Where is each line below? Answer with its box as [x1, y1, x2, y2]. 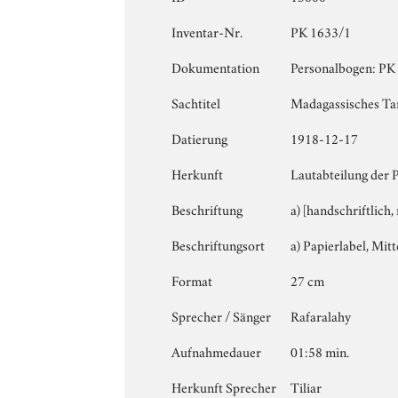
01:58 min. [291, 340, 350, 361]
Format [171, 269, 213, 290]
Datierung [171, 127, 228, 147]
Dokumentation [171, 56, 260, 76]
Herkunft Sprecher [171, 376, 277, 396]
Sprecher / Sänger [171, 305, 272, 325]
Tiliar [291, 376, 322, 396]
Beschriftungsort [171, 234, 266, 254]
